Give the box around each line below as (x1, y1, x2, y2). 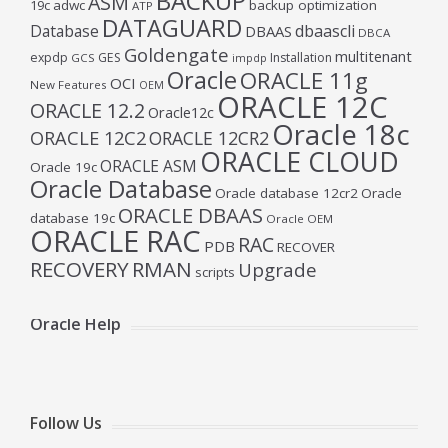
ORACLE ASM (100, 155, 197, 177)
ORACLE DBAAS (118, 201, 263, 229)
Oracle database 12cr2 (215, 184, 358, 202)
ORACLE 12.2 (30, 97, 145, 124)
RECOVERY (30, 255, 129, 283)
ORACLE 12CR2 (149, 126, 269, 150)
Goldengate (124, 42, 229, 67)
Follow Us (30, 412, 102, 434)
